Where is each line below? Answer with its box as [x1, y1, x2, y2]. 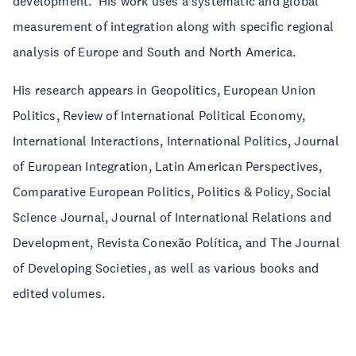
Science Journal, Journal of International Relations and [13, 209, 332, 225]
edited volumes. [13, 285, 105, 301]
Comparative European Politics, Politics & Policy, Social [13, 184, 332, 199]
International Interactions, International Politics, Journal [13, 133, 339, 149]
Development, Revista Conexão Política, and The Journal [13, 234, 340, 250]
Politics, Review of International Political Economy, [13, 107, 306, 123]
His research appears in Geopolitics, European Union [13, 82, 316, 98]
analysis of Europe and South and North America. [13, 44, 296, 60]
